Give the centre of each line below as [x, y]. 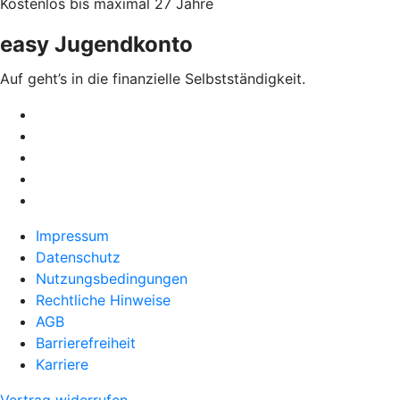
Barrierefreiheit [86, 342]
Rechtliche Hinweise [103, 300]
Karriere [62, 364]
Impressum [72, 235]
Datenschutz [78, 257]
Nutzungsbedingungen [112, 278]
